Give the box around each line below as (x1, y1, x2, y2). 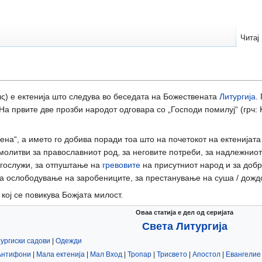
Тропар (127, 250, 151, 259)
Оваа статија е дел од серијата (136, 209, 233, 216)
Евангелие (226, 250, 261, 259)
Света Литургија (142, 220, 227, 233)
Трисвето (157, 250, 187, 259)
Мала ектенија (36, 250, 85, 259)
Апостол (192, 250, 220, 259)
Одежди (56, 237, 82, 246)
